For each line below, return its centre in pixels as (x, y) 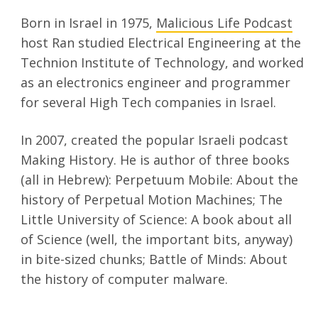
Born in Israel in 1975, (89, 23)
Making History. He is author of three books (155, 160)
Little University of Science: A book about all (157, 220)
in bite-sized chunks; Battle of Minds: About (154, 259)
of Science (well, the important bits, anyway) (157, 240)
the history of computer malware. (125, 279)
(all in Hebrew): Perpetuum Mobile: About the (160, 180)
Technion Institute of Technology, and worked (163, 63)
